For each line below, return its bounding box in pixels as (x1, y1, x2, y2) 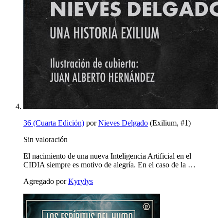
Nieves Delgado (98, 118, 148, 127)
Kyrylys (68, 177, 93, 185)
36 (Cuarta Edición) (23, 118, 84, 127)
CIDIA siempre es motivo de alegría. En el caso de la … (23, 160, 196, 169)
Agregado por (23, 177, 68, 185)
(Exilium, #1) (148, 118, 191, 127)
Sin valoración (23, 135, 68, 144)
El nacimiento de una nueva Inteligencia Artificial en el (23, 151, 191, 160)
